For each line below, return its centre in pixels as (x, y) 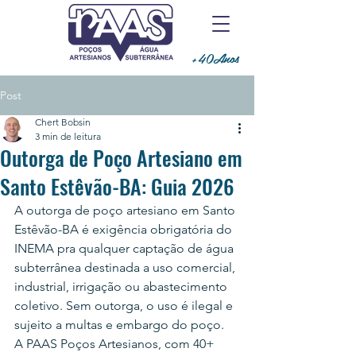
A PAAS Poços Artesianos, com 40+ (116, 344)
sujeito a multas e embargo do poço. (119, 325)
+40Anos (215, 58)
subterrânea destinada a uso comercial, (126, 267)
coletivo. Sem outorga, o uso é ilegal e (125, 306)
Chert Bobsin (63, 122)
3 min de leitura (68, 136)
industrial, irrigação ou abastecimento (122, 286)
